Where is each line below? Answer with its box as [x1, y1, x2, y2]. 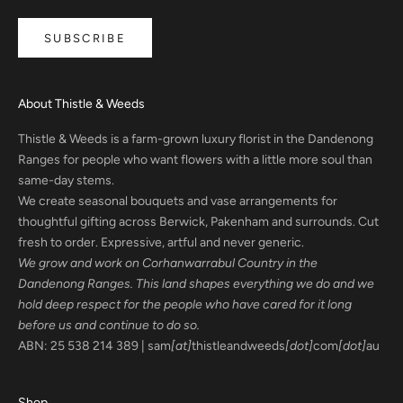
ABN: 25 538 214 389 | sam [18, 337, 171, 354]
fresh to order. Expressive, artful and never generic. [18, 234, 304, 250]
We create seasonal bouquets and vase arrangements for [18, 193, 337, 209]
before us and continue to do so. [18, 317, 200, 333]
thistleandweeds [192, 337, 285, 354]
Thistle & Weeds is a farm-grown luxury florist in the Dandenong [18, 130, 373, 147]
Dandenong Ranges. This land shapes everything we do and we [18, 275, 374, 291]
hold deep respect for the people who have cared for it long [18, 296, 352, 312]
